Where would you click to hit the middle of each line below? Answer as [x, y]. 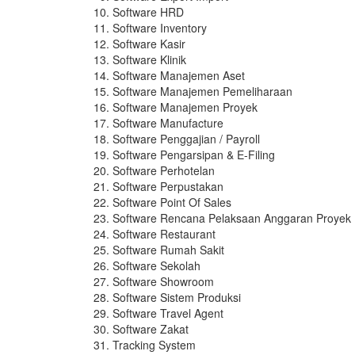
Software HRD [148, 12]
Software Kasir [149, 44]
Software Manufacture [168, 123]
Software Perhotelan [164, 171]
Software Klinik [149, 60]
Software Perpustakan [168, 187]
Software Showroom [163, 282]
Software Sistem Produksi [177, 298]
